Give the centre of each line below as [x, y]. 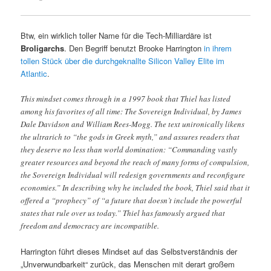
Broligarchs [43, 48]
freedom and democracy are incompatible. [90, 225]
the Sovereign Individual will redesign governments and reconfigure [133, 175]
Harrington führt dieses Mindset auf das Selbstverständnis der [129, 251]
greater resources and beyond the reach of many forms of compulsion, [135, 162]
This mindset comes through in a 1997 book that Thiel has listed [126, 98]
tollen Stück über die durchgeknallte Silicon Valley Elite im [123, 60]
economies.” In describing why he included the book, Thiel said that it [135, 187]
